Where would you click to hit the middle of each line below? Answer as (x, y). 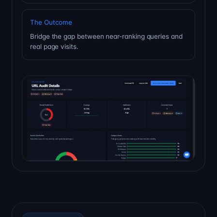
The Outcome (51, 23)
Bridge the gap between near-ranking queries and (106, 37)
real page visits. (54, 47)
